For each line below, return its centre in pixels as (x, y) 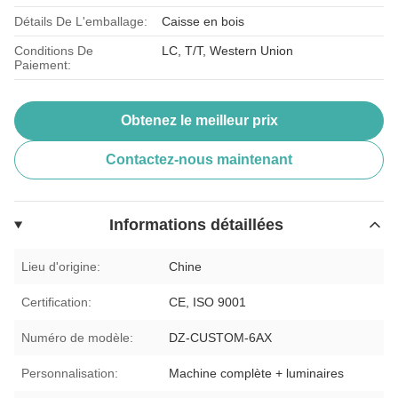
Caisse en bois (203, 21)
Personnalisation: (70, 373)
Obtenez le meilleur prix (199, 120)
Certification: (56, 302)
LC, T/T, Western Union (228, 50)
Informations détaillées (197, 224)
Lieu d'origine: (61, 266)
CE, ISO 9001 (208, 302)
